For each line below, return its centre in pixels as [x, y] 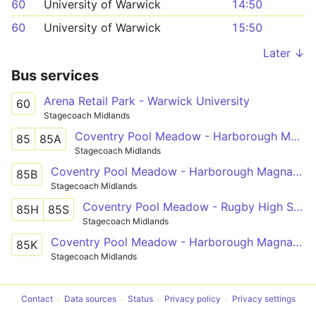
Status [140, 299]
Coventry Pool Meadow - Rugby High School [298, 206]
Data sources [90, 299]
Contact [37, 299]
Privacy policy [192, 299]
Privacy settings [263, 299]
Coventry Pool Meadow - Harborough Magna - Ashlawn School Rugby [297, 242]
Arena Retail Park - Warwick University [147, 101]
